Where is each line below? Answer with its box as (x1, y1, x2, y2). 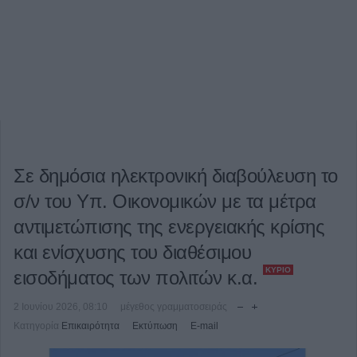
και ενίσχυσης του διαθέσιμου (14, 241, 251, 263)
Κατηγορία (14, 320, 59, 331)
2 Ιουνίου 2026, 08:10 (14, 301, 108, 312)
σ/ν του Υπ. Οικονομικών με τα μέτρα (14, 190, 316, 212)
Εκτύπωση (132, 320, 178, 331)
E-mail (190, 320, 218, 331)
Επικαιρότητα (61, 320, 120, 331)
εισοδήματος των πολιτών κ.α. (14, 267, 263, 288)
